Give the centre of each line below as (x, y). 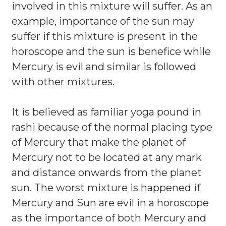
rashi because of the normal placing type (112, 127)
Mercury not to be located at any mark (107, 157)
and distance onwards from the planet (107, 173)
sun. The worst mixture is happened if (106, 188)
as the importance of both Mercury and (109, 218)
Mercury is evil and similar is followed (104, 67)
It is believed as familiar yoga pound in (106, 112)
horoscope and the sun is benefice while (111, 51)
